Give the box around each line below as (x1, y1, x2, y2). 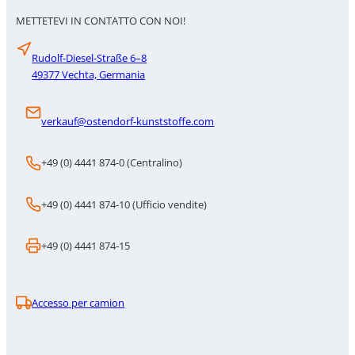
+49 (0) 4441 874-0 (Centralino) (41, 155, 183, 170)
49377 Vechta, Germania (32, 67, 146, 82)
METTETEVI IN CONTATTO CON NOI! (16, 13, 186, 28)
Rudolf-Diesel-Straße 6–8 (32, 50, 147, 65)
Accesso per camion (32, 295, 125, 310)
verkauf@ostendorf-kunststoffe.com (41, 114, 215, 129)
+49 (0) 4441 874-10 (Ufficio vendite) (41, 197, 208, 212)
